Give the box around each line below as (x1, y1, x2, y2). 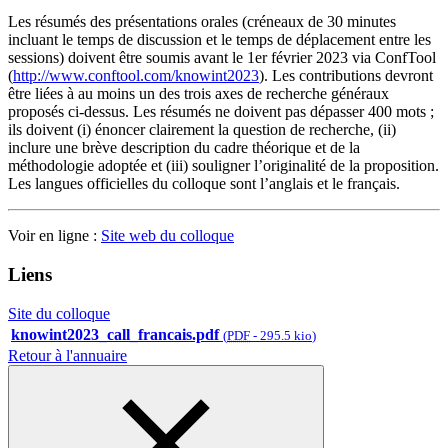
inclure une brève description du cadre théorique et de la (8, 139, 360, 157)
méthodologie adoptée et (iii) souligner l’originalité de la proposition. (8, 157, 439, 175)
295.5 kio (260, 327, 312, 343)
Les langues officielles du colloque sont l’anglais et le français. (8, 175, 400, 193)
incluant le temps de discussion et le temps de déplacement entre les (8, 31, 431, 49)
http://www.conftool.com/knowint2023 (13, 67, 259, 85)
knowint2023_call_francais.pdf (11, 325, 219, 343)
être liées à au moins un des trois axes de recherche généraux (8, 85, 389, 103)
